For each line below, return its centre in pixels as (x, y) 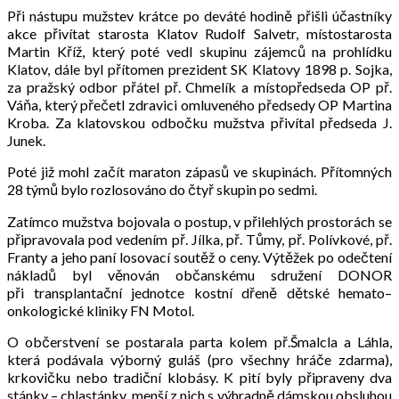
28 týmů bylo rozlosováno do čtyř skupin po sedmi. (162, 189)
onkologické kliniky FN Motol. (101, 310)
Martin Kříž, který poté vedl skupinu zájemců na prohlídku (199, 51)
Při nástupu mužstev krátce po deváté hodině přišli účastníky (199, 15)
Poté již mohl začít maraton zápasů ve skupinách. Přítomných (199, 171)
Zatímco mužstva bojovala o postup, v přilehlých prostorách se (199, 221)
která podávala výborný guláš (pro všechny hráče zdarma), (199, 359)
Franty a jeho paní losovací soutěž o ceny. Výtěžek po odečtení (199, 256)
